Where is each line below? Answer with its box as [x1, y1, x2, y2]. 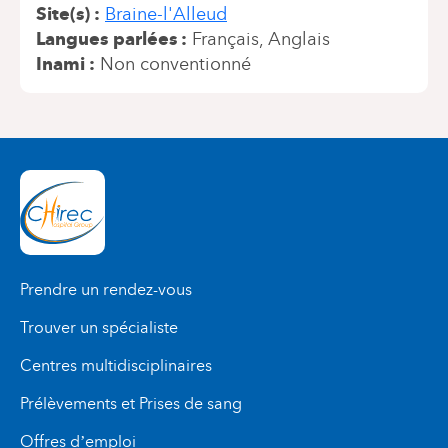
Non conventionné [100, 53, 251, 75]
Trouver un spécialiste [20, 318, 178, 337]
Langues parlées [36, 28, 177, 50]
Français [192, 28, 259, 50]
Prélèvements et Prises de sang [20, 394, 242, 413]
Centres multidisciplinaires [20, 356, 212, 375]
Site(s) [36, 3, 90, 25]
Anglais [268, 28, 330, 50]
